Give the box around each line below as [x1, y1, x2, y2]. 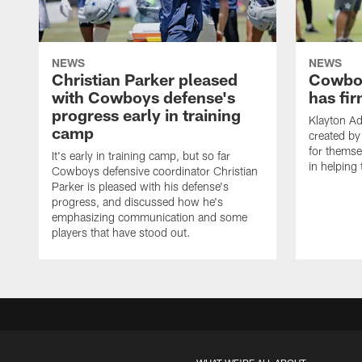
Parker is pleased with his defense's [52, 179, 229, 194]
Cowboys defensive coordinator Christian [52, 164, 258, 179]
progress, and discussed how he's [52, 195, 223, 209]
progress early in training [52, 105, 241, 125]
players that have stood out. [52, 225, 191, 240]
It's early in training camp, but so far [52, 149, 230, 163]
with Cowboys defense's [52, 87, 235, 107]
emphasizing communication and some [52, 210, 247, 225]
